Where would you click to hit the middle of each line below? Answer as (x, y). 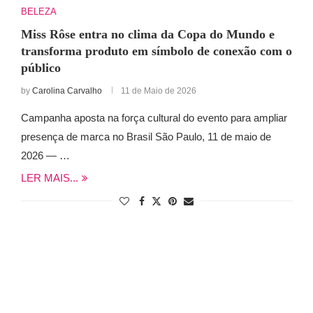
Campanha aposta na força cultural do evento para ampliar (154, 118)
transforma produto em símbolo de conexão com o (156, 51)
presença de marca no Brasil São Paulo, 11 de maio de (146, 137)
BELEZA (38, 12)
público (41, 68)
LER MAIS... (49, 178)
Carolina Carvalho (67, 91)
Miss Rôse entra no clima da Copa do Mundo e (147, 35)
